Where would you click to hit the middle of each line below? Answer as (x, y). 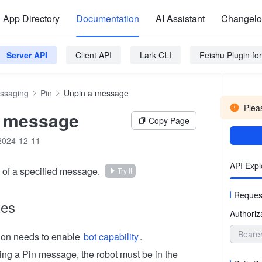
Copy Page (169, 120)
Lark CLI (156, 55)
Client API (94, 55)
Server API (27, 55)
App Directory (31, 18)
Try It (125, 170)
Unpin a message (96, 93)
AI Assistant (180, 18)
